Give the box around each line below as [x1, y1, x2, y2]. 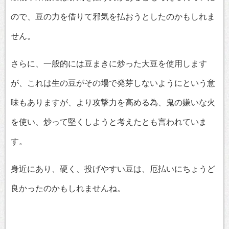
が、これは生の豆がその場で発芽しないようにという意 [11, 79, 215, 88]
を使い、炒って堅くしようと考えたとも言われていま [11, 118, 207, 127]
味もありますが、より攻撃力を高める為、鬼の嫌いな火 [11, 98, 215, 107]
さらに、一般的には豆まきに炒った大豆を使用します [11, 59, 207, 68]
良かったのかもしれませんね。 [11, 184, 125, 193]
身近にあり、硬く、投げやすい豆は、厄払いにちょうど [11, 165, 215, 174]
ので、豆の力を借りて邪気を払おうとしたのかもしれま [11, 12, 215, 21]
